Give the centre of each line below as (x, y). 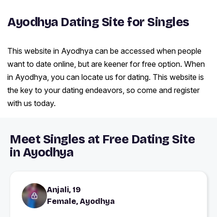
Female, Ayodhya (81, 201)
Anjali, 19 (64, 190)
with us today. (31, 103)
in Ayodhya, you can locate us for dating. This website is (106, 77)
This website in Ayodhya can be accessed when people (104, 51)
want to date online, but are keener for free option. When (106, 64)
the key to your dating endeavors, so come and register (103, 90)
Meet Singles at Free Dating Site (102, 140)
